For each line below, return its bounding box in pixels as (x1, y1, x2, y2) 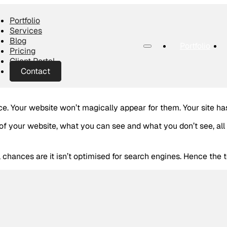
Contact (20, 65, 50, 77)
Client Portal (9, 55, 55, 66)
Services (9, 25, 42, 36)
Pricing (9, 45, 35, 56)
